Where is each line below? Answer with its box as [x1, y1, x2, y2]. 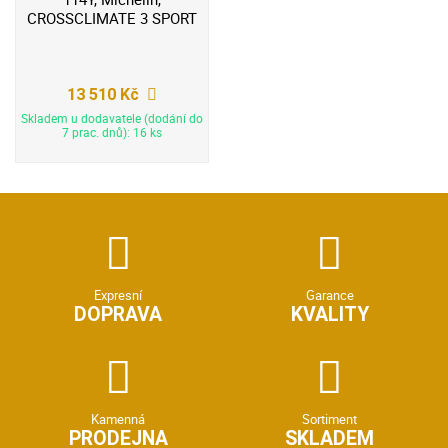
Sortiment [302, 409, 358, 428]
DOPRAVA [74, 303, 163, 327]
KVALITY [290, 303, 369, 327]
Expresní [94, 286, 143, 305]
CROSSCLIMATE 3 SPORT [27, 9, 197, 29]
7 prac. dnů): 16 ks [62, 123, 162, 141]
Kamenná [91, 409, 146, 428]
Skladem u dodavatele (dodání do [21, 109, 203, 127]
